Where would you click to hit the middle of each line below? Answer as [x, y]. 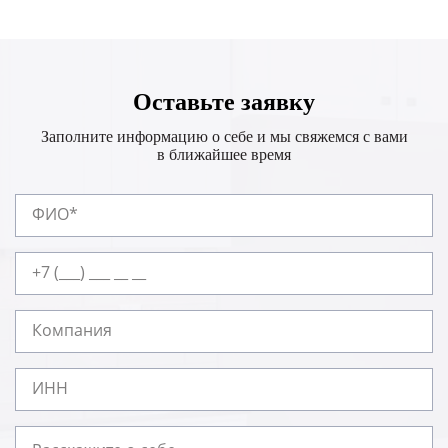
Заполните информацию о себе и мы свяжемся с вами [224, 136]
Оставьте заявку [224, 101]
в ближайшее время [224, 154]
